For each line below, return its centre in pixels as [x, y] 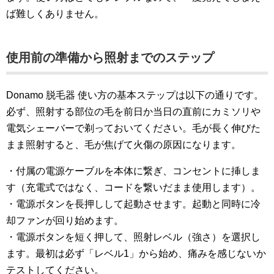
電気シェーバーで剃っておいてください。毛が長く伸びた [133, 128]
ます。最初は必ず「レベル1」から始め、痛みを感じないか [136, 253]
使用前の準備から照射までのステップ [110, 57]
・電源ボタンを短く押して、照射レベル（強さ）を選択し [133, 237]
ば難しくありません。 [55, 13]
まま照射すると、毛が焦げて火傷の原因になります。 [124, 144]
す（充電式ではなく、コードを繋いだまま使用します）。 [133, 187]
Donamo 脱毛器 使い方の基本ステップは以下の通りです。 [135, 95]
